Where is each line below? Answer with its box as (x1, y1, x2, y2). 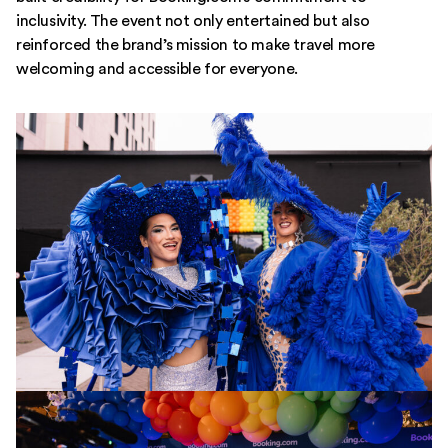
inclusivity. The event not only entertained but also (16, 13, 370, 30)
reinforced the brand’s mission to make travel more (16, 37, 376, 54)
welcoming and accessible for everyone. (16, 61, 298, 78)
